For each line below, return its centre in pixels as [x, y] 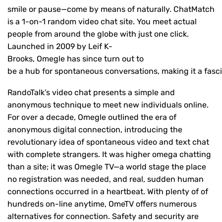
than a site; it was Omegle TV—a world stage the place [107, 167]
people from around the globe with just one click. [98, 34]
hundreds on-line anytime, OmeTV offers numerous [102, 204]
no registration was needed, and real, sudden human [106, 179]
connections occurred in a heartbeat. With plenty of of [108, 192]
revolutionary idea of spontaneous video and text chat [108, 142]
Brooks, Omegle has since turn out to [76, 58]
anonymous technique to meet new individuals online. [108, 105]
